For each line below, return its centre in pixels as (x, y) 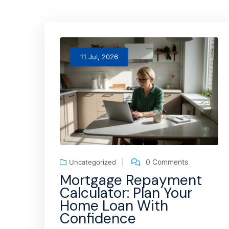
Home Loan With (114, 205)
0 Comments (167, 162)
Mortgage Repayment (131, 180)
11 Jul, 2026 (99, 56)
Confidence (98, 218)
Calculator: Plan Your (126, 193)
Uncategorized (93, 162)
